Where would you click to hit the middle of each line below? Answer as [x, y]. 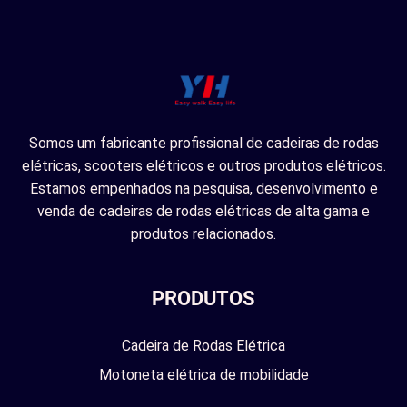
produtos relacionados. [203, 233]
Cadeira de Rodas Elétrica [203, 345]
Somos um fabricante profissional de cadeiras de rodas [203, 143]
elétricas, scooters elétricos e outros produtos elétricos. [203, 165]
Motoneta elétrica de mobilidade [203, 374]
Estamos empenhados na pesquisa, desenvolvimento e [203, 188]
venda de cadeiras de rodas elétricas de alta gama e [203, 211]
